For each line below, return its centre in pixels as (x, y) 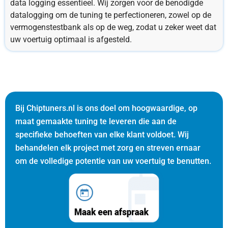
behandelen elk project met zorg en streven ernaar (108, 148)
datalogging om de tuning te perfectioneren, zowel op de (111, 15)
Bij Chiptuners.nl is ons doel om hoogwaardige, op (106, 108)
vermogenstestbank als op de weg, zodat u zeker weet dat (113, 27)
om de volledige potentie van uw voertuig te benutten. (113, 161)
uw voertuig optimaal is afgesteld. (71, 39)
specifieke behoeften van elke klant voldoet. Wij (102, 134)
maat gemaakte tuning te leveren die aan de (96, 121)
